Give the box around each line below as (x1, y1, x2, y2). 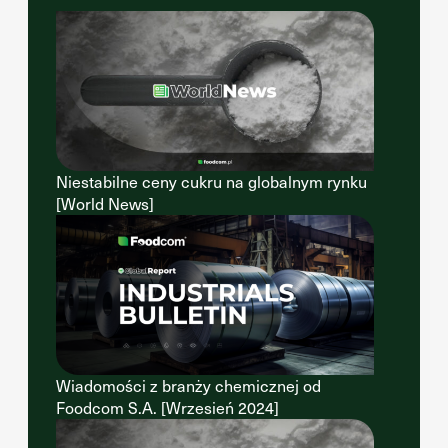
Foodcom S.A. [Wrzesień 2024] (56, 397, 279, 418)
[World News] (56, 193, 154, 214)
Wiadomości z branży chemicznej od (56, 375, 321, 396)
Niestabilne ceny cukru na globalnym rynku (56, 171, 367, 192)
